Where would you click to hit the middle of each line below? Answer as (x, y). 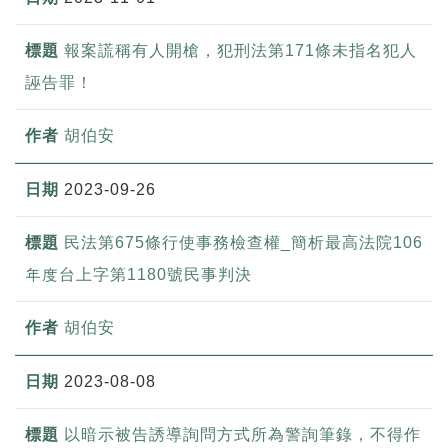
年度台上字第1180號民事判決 (138, 274)
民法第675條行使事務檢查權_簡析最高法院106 (243, 242)
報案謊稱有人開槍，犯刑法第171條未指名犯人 (240, 50)
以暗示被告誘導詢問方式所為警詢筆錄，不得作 (242, 434)
